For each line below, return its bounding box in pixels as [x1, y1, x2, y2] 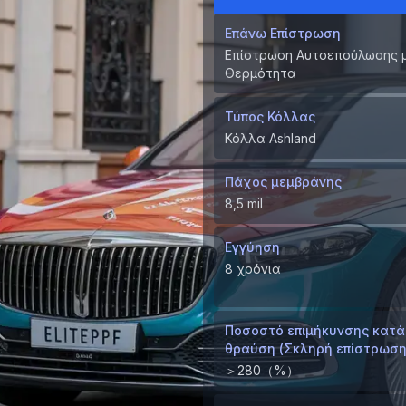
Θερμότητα [225, 64, 296, 81]
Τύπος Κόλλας [225, 108, 315, 124]
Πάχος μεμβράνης [225, 173, 342, 189]
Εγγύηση [225, 238, 280, 255]
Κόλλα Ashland [225, 130, 316, 146]
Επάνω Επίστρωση [225, 24, 341, 41]
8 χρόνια [225, 260, 281, 276]
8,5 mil [225, 195, 263, 211]
